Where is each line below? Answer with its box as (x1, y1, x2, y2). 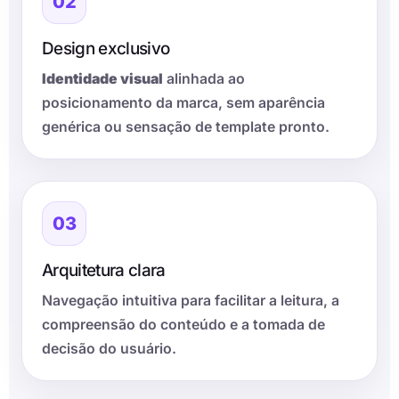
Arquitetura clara (42, 260, 166, 281)
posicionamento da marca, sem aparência (42, 94, 325, 112)
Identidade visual (42, 70, 163, 88)
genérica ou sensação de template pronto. (42, 118, 330, 136)
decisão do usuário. (42, 340, 176, 358)
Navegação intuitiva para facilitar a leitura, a (42, 292, 339, 310)
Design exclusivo (42, 38, 170, 60)
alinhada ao (163, 70, 245, 88)
